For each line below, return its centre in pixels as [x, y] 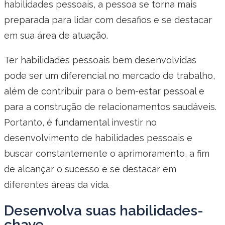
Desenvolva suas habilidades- [104, 210]
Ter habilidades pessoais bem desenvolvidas [100, 60]
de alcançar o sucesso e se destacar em [90, 169]
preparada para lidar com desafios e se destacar [108, 20]
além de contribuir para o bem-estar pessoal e [104, 91]
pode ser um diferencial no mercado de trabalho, [109, 75]
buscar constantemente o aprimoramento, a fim [107, 153]
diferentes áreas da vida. [57, 184]
